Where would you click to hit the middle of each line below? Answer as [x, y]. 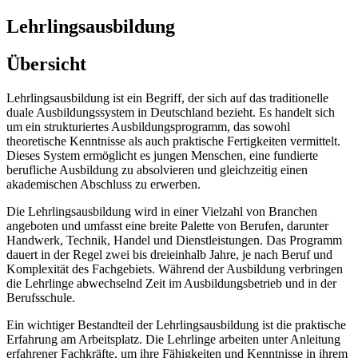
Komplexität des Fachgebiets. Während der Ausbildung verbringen [175, 268]
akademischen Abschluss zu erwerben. [103, 184]
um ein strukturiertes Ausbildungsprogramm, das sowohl [148, 126]
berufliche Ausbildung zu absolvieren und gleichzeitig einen [157, 169]
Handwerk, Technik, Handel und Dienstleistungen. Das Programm [174, 240]
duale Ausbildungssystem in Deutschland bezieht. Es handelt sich [171, 112]
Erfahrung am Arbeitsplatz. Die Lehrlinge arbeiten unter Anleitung [173, 339]
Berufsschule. [41, 297]
